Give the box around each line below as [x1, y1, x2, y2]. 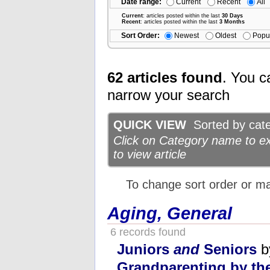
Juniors [117, 240, 174, 257]
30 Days [222, 12, 243, 19]
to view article [113, 148, 186, 162]
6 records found [107, 225, 186, 238]
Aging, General [107, 203, 232, 223]
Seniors [199, 240, 257, 257]
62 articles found [107, 69, 222, 86]
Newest [174, 31, 199, 39]
